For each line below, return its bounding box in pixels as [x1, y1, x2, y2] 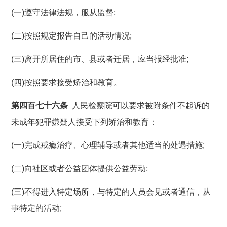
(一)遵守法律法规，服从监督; [11, 8, 116, 17]
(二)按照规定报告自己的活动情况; [11, 31, 132, 40]
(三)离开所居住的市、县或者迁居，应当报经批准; [11, 54, 189, 63]
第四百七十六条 [11, 101, 68, 110]
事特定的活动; [11, 203, 62, 212]
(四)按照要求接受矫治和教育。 [11, 78, 122, 87]
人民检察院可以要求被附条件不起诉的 [68, 101, 210, 110]
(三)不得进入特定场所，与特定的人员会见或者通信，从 [11, 187, 211, 196]
